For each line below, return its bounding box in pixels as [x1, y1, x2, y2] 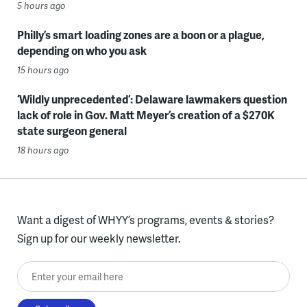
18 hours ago [16, 144, 69, 157]
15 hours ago [16, 64, 69, 77]
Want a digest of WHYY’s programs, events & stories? [16, 212, 274, 228]
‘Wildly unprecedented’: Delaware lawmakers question [16, 91, 287, 108]
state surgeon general [16, 123, 127, 139]
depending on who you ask [16, 42, 147, 59]
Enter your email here [16, 262, 122, 279]
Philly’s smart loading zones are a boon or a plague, [16, 27, 265, 43]
